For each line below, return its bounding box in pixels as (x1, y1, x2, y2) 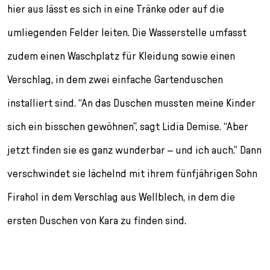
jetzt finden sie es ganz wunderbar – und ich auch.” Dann (7, 143, 262, 156)
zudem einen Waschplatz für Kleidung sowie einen (7, 49, 235, 62)
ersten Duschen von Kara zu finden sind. (7, 213, 186, 227)
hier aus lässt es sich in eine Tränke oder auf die (7, 2, 224, 15)
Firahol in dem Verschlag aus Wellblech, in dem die (7, 190, 235, 203)
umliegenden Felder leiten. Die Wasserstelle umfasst (7, 25, 246, 39)
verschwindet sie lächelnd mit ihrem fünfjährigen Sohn (7, 166, 257, 180)
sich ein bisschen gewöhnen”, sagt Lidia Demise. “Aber (7, 119, 248, 133)
